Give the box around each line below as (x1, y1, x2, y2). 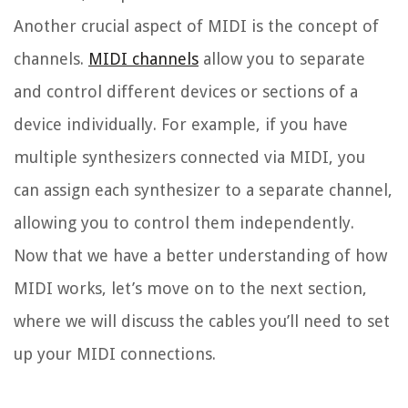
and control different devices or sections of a (14, 82, 358, 102)
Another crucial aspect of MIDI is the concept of (14, 16, 379, 36)
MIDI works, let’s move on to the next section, (14, 279, 367, 299)
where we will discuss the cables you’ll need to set (14, 311, 390, 331)
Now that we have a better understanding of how (14, 246, 387, 266)
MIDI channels (88, 49, 199, 69)
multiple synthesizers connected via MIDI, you (14, 148, 365, 168)
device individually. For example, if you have (14, 115, 348, 135)
